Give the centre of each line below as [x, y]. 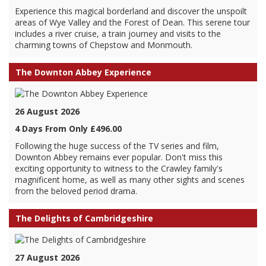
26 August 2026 [47, 111]
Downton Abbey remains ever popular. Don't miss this [119, 157]
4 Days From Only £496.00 [68, 129]
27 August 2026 [47, 257]
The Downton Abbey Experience [83, 72]
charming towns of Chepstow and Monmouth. [104, 45]
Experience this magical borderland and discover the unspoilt [131, 11]
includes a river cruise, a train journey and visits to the [118, 34]
